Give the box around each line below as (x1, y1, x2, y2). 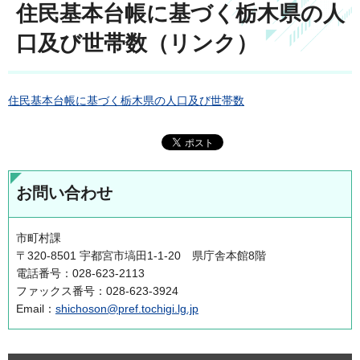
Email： (16, 301, 55, 315)
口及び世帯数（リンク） (16, 31, 258, 55)
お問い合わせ (16, 183, 112, 202)
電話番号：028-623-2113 (16, 266, 145, 280)
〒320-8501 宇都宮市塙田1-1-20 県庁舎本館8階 (16, 248, 266, 262)
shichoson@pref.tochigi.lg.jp (55, 301, 198, 315)
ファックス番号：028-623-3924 (16, 284, 178, 297)
